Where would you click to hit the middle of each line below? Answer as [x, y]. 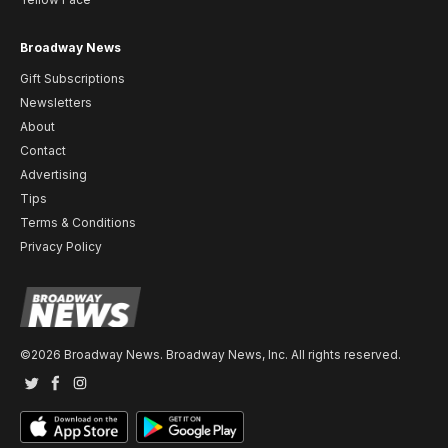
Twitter [51, 389]
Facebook [84, 389]
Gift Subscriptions [72, 79]
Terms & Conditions [78, 223]
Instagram [107, 389]
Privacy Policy [61, 247]
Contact [43, 151]
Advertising [53, 175]
